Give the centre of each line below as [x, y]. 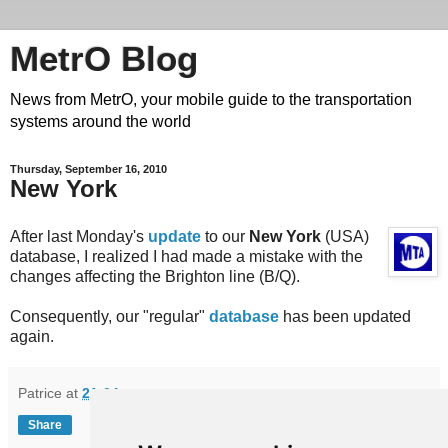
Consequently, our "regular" [109, 316]
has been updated [345, 316]
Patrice [40, 392]
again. [32, 336]
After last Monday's [79, 236]
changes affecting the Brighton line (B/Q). [155, 276]
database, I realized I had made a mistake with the [186, 256]
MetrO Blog [104, 59]
